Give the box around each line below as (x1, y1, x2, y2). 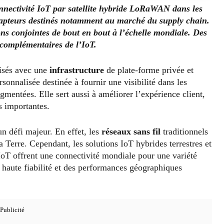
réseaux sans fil (101, 126, 160, 136)
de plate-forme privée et (104, 64, 193, 75)
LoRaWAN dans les (127, 3, 202, 13)
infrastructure (49, 64, 104, 75)
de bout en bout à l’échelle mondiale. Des (49, 27, 207, 37)
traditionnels (160, 126, 208, 136)
